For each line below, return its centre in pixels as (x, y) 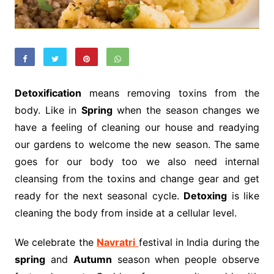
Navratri (116, 243)
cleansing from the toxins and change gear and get (137, 179)
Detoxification (48, 93)
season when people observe (186, 260)
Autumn (92, 260)
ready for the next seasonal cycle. (99, 196)
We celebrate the (56, 243)
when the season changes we (186, 110)
